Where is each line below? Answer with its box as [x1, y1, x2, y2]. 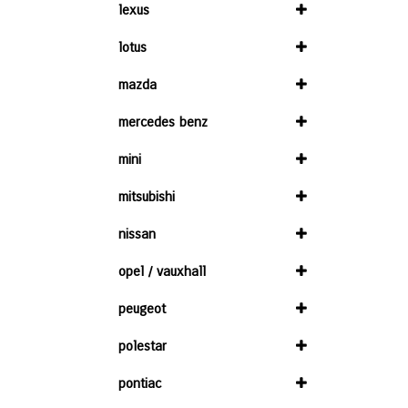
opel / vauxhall [118, 263, 206, 280]
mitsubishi [118, 189, 175, 205]
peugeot [118, 301, 166, 317]
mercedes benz [118, 114, 208, 130]
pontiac [118, 375, 161, 392]
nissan [118, 226, 156, 242]
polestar [118, 338, 167, 354]
